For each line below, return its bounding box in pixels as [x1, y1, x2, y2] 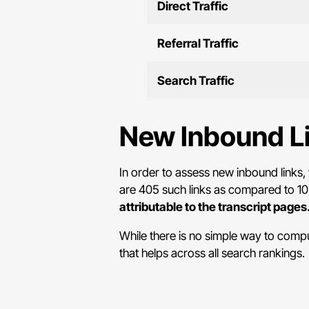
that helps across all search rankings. [119, 246, 306, 261]
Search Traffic [157, 73, 235, 88]
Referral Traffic [157, 36, 239, 51]
